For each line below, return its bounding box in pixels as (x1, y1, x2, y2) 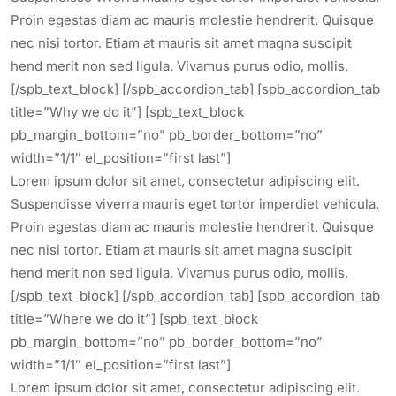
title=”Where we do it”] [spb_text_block (11, 310, 258, 327)
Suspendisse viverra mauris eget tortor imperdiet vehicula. (11, 195, 379, 212)
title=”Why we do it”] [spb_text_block (11, 103, 244, 120)
